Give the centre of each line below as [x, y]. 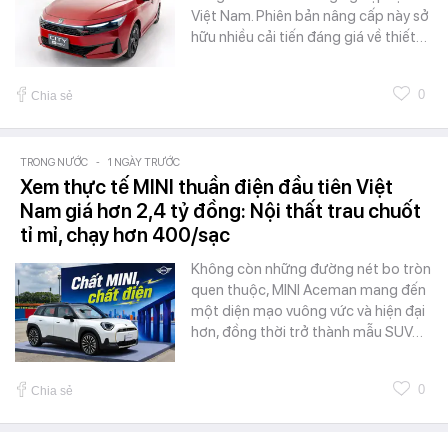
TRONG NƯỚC [54, 162]
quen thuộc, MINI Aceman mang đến [308, 289]
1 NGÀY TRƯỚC [144, 162]
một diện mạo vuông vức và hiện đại [308, 310]
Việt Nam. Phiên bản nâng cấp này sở [310, 15]
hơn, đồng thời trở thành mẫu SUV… [307, 331]
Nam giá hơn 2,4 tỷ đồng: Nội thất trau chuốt [220, 210]
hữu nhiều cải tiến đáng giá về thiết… [309, 36]
